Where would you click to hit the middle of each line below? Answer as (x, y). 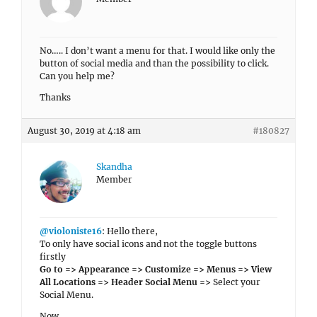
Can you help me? (77, 76)
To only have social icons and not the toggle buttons (148, 244)
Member (114, 179)
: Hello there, (130, 231)
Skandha (114, 167)
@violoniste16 (71, 231)
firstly (53, 257)
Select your (236, 282)
